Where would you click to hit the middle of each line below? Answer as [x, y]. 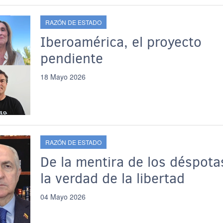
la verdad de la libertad [112, 178]
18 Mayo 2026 [63, 77]
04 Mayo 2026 [63, 197]
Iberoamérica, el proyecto [121, 42]
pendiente [71, 58]
